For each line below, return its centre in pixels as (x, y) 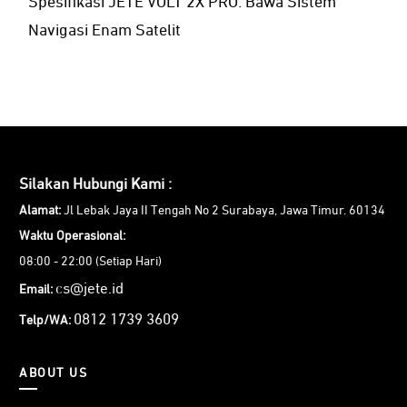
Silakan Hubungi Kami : (95, 185)
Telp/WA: (45, 321)
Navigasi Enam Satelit (104, 31)
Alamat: (40, 211)
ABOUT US (53, 373)
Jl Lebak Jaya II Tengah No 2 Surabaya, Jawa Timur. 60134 (223, 211)
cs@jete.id (89, 289)
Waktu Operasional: (72, 236)
